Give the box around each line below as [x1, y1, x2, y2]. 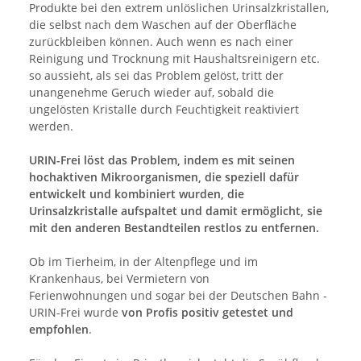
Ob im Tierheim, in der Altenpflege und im [29, 254, 258, 270]
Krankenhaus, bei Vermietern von [29, 271, 210, 287]
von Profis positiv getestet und [122, 305, 293, 321]
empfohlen [29, 322, 89, 338]
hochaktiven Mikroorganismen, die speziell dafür [29, 169, 299, 185]
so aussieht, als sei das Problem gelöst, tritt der [29, 68, 284, 84]
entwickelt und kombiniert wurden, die [29, 186, 244, 202]
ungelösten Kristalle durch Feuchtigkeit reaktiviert [29, 102, 299, 118]
